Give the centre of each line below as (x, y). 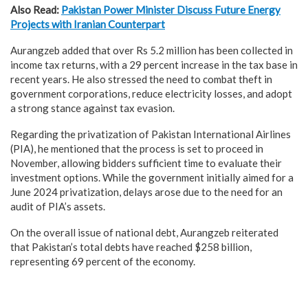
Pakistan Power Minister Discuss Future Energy (171, 9)
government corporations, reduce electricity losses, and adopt (151, 93)
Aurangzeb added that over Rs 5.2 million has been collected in (152, 50)
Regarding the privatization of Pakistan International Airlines (151, 134)
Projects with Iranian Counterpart (88, 24)
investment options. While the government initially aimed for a (152, 177)
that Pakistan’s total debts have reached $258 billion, (131, 246)
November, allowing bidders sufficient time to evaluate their (146, 163)
